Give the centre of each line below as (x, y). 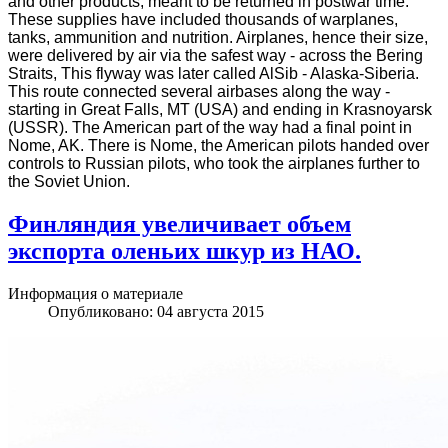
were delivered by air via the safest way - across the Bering (215, 55)
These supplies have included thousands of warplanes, (203, 19)
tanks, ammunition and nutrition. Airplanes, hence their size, (218, 37)
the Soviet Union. (69, 181)
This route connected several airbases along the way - (199, 91)
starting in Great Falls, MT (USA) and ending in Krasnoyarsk (220, 109)
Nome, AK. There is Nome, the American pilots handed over (218, 145)
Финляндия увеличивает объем (179, 223)
